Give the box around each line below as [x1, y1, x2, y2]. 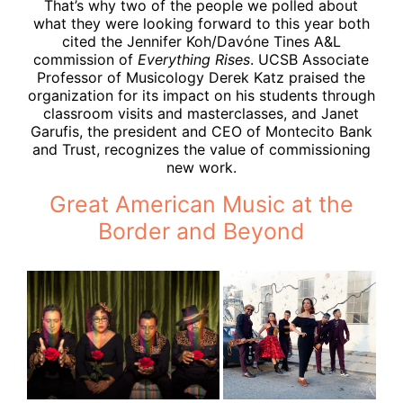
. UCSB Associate [250, 49, 370, 68]
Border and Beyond [97, 217, 305, 245]
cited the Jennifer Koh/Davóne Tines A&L [61, 31, 341, 50]
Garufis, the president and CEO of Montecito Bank [30, 121, 372, 140]
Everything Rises [138, 49, 251, 68]
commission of [33, 49, 139, 68]
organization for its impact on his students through [27, 85, 375, 104]
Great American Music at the [49, 190, 354, 218]
